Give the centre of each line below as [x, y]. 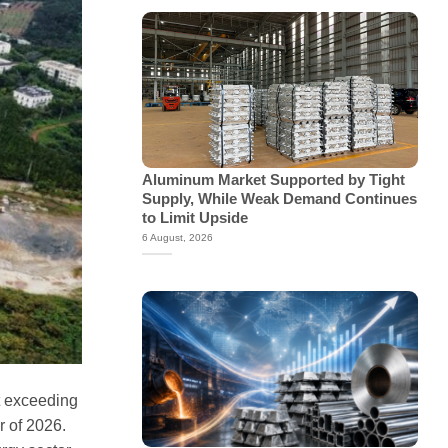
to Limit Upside [194, 217]
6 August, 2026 [177, 238]
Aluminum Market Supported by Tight [273, 179]
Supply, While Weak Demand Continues [279, 198]
